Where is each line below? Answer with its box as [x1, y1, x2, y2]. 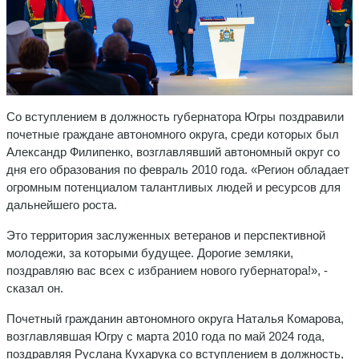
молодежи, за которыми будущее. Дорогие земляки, [6, 245, 293, 260]
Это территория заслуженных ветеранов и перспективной [6, 228, 325, 242]
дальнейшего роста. [6, 197, 117, 212]
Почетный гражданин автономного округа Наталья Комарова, [6, 311, 344, 325]
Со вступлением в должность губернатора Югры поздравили [6, 109, 344, 123]
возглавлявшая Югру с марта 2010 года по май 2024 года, [6, 329, 325, 343]
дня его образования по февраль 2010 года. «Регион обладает [6, 162, 349, 176]
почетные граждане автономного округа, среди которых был [6, 127, 339, 141]
